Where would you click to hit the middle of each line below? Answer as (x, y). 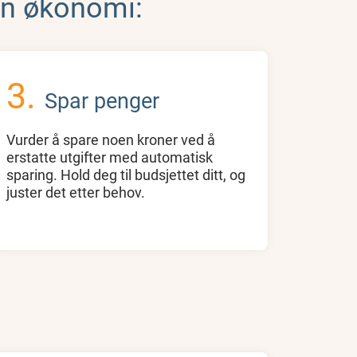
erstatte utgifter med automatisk (110, 157)
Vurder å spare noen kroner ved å (111, 139)
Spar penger (102, 100)
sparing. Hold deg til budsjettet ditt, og (126, 175)
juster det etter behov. (76, 192)
